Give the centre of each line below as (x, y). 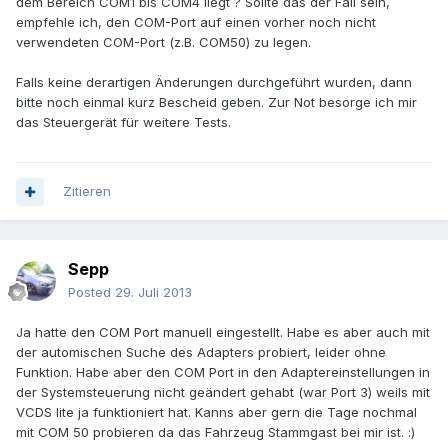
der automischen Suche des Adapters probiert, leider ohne (201, 352)
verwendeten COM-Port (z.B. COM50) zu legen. (163, 42)
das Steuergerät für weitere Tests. (123, 122)
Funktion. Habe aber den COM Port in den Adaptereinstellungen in (223, 372)
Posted (91, 292)
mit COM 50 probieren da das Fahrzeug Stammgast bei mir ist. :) (215, 432)
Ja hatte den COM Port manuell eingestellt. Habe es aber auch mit (223, 332)
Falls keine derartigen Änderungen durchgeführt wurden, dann (214, 82)
